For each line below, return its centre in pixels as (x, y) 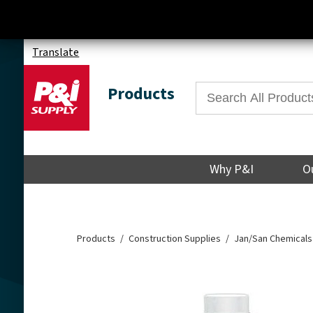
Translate (56, 52)
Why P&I (232, 170)
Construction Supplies (175, 239)
